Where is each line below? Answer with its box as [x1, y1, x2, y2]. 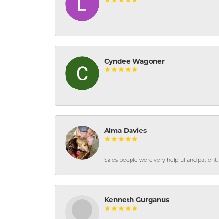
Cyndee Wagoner [104, 57, 165, 66]
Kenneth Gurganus [104, 196, 169, 204]
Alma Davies [104, 127, 147, 135]
